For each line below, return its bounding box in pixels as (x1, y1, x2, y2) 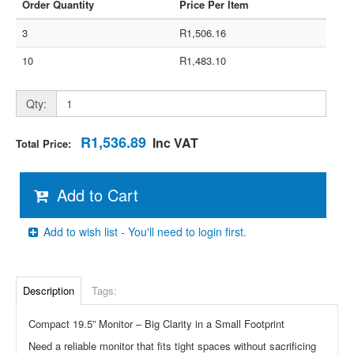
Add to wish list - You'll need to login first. (43, 224, 247, 239)
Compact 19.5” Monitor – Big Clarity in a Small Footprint (28, 316, 284, 331)
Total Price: (16, 136, 81, 151)
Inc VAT (153, 134, 198, 152)
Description (23, 283, 74, 298)
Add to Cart (56, 183, 138, 206)
